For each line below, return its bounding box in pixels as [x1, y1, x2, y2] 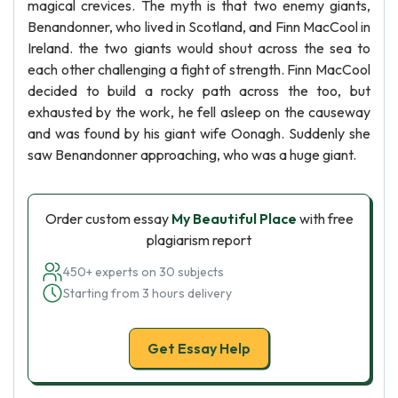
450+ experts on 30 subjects [63, 264, 224, 280]
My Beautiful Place [171, 210, 297, 227]
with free [296, 210, 354, 227]
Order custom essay [44, 210, 171, 227]
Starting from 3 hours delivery [63, 285, 232, 301]
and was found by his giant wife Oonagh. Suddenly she [28, 124, 370, 142]
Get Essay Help [147, 339, 251, 357]
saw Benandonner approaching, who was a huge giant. [28, 146, 356, 163]
